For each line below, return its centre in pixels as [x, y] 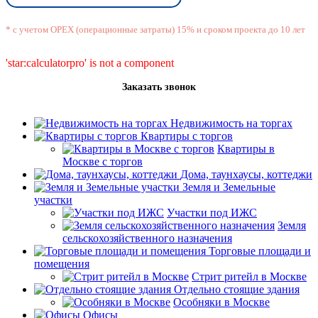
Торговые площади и [260, 251]
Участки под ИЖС [212, 212]
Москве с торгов [103, 161]
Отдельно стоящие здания [237, 289]
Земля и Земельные [229, 187]
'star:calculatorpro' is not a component [90, 62]
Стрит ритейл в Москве [249, 276]
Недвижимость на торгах [231, 123]
